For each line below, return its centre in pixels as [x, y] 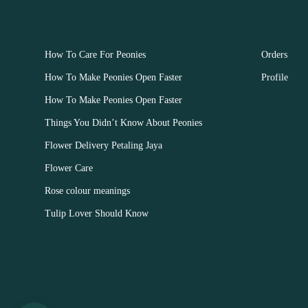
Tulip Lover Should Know [97, 214]
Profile [275, 78]
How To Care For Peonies [95, 55]
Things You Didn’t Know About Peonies [123, 123]
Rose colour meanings [87, 191]
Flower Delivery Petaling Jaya [103, 146]
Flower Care [69, 168]
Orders [275, 55]
